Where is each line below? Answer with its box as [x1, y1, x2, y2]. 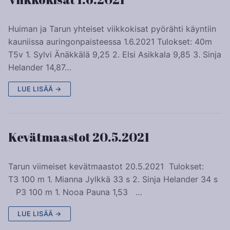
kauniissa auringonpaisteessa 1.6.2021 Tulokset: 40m [8, 36, 212, 47]
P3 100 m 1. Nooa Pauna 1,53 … [8, 186, 142, 197]
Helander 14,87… [8, 62, 71, 72]
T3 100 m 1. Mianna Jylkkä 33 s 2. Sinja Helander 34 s [8, 174, 218, 184]
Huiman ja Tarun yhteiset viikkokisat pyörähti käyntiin [8, 23, 216, 34]
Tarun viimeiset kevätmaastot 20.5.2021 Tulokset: [8, 161, 214, 171]
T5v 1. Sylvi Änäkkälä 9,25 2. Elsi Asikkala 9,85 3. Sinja [8, 49, 221, 60]
